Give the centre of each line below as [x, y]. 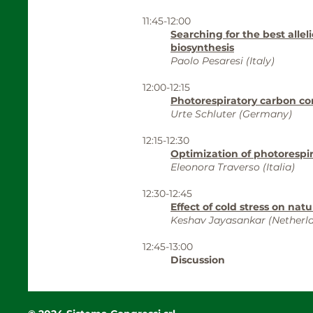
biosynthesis [202, 48]
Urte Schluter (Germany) [231, 114]
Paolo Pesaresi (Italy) [223, 61]
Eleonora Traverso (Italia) [233, 167]
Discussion [198, 260]
